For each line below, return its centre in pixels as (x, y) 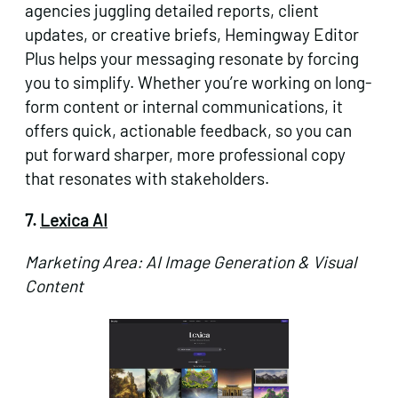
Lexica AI (74, 220)
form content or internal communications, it (184, 107)
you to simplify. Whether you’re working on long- (198, 83)
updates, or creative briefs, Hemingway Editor (192, 35)
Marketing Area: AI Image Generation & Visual (191, 262)
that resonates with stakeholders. (147, 179)
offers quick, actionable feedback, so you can (188, 131)
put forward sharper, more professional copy (185, 155)
